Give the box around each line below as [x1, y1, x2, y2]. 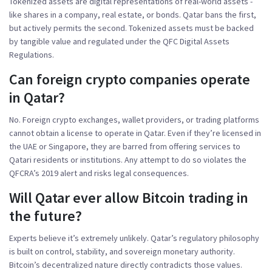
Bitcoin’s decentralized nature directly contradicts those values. [9, 259, 242, 270]
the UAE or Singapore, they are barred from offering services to [9, 140, 240, 152]
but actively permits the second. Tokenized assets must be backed [9, 22, 254, 33]
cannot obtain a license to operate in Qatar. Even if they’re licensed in [9, 127, 261, 138]
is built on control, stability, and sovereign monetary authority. [9, 245, 235, 257]
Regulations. [9, 49, 54, 60]
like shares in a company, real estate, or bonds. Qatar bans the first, [9, 8, 256, 20]
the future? [9, 206, 82, 225]
